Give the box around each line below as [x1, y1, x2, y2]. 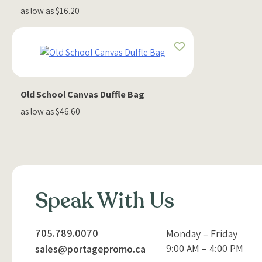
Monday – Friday [166, 227, 237, 241]
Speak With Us [35, 187, 174, 216]
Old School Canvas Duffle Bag [20, 88, 144, 101]
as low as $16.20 [20, 5, 80, 16]
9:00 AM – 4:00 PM [166, 242, 243, 256]
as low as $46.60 [20, 106, 80, 117]
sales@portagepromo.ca [35, 242, 146, 256]
